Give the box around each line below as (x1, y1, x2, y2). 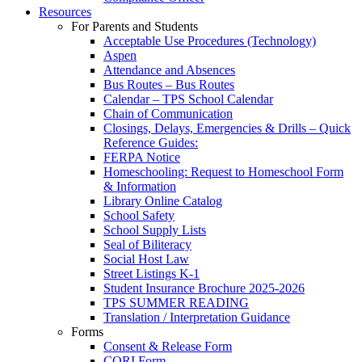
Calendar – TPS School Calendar (103, 92, 273, 106)
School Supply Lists (103, 223, 206, 237)
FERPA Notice (103, 150, 180, 164)
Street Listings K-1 (103, 267, 200, 280)
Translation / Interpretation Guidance (103, 310, 290, 324)
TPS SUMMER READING (103, 296, 249, 309)
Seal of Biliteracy (103, 238, 192, 251)
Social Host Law (103, 252, 189, 266)
